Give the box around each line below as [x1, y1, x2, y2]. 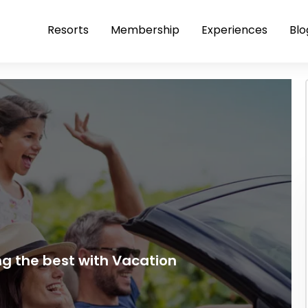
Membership [111, 22, 179, 38]
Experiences [201, 22, 267, 38]
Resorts [47, 22, 89, 38]
